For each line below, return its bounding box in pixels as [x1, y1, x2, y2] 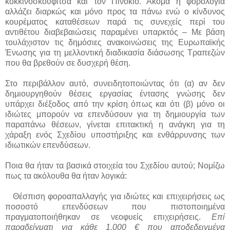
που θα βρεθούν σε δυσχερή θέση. [5, 58, 130, 67]
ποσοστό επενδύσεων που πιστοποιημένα [5, 202, 225, 211]
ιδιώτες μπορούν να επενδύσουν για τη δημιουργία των [5, 109, 225, 119]
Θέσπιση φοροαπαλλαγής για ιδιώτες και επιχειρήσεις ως [13, 191, 225, 201]
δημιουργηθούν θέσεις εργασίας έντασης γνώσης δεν [5, 89, 225, 98]
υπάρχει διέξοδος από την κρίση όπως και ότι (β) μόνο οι [5, 99, 225, 108]
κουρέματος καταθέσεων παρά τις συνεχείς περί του [5, 17, 225, 26]
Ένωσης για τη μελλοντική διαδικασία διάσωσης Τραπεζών [5, 48, 225, 57]
